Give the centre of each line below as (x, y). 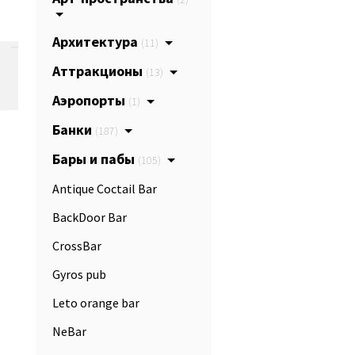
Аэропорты (90, 100)
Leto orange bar (96, 303)
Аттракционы (99, 71)
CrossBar (77, 246)
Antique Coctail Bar (105, 189)
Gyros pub (79, 274)
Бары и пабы (95, 159)
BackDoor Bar (90, 217)
